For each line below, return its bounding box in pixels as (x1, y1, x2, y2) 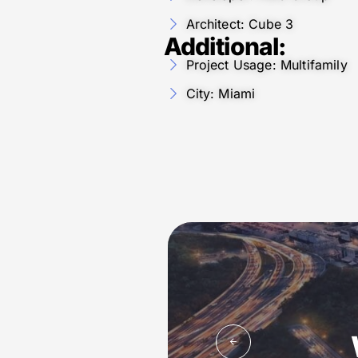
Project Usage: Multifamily (185, 56, 348, 73)
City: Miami (185, 85, 256, 101)
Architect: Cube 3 (185, 15, 294, 32)
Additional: (164, 31, 287, 61)
